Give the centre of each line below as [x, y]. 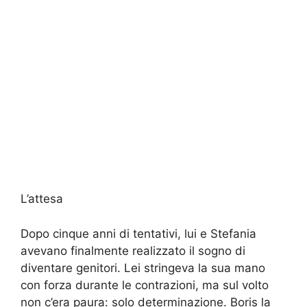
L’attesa [42, 199]
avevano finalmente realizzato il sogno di [133, 250]
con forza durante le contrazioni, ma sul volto [145, 285]
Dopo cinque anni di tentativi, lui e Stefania [138, 233]
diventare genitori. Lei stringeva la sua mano [143, 268]
